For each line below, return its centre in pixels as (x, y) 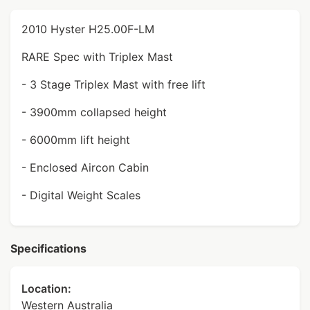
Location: (46, 289)
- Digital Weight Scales (81, 195)
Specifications (48, 248)
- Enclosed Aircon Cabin (85, 167)
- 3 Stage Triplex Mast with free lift (113, 84)
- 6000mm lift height (76, 140)
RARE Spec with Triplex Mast (97, 57)
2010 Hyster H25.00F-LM (88, 29)
